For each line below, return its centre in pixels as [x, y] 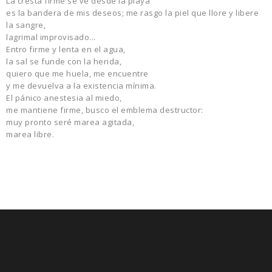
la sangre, [26, 25]
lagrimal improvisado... [51, 37]
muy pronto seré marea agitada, [70, 122]
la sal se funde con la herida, [64, 62]
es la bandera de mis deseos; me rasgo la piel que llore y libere [132, 13]
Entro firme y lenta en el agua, [66, 49]
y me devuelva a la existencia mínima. [81, 86]
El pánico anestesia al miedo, [64, 98]
